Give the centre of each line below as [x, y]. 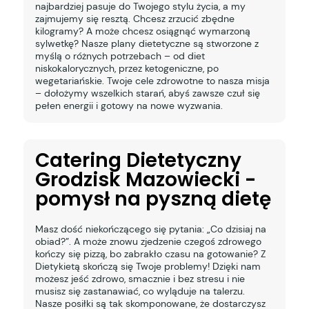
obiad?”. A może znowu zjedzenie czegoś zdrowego [148, 241]
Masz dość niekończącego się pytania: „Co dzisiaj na [150, 229]
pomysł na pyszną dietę [153, 199]
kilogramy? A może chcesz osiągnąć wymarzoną [142, 31]
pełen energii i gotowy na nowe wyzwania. [129, 106]
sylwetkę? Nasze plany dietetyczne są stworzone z [147, 44]
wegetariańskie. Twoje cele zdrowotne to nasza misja [152, 81]
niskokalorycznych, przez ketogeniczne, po [127, 69]
